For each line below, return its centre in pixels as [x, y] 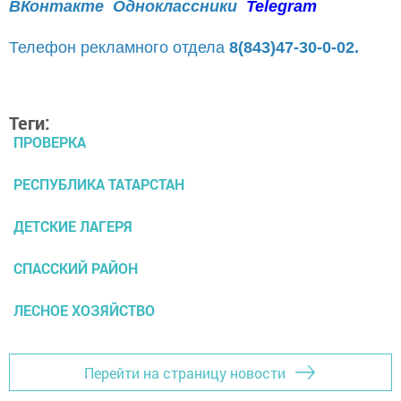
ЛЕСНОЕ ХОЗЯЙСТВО [84, 311]
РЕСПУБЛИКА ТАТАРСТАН [99, 184]
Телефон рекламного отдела [119, 48]
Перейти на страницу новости [185, 372]
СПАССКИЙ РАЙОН [76, 269]
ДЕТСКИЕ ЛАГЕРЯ [73, 226]
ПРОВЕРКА [50, 142]
